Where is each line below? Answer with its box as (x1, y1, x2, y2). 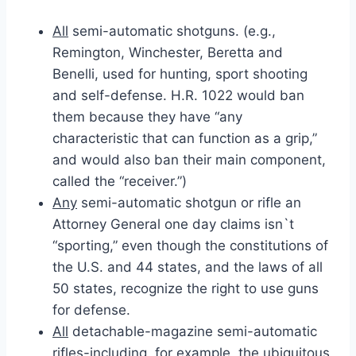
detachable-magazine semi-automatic (68, 323, 317, 339)
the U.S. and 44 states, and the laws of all (52, 258, 323, 275)
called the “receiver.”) (52, 172, 187, 189)
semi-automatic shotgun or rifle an (77, 194, 301, 211)
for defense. (52, 301, 130, 318)
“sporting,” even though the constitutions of (52, 237, 328, 253)
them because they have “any (52, 108, 242, 125)
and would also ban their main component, (52, 151, 326, 168)
